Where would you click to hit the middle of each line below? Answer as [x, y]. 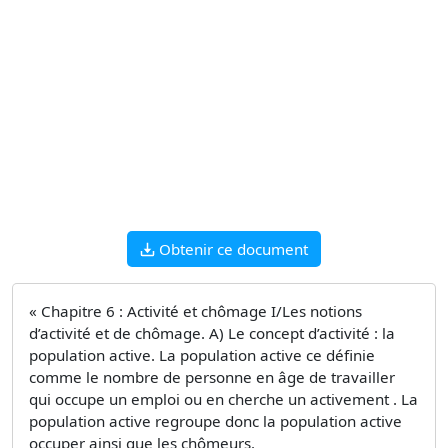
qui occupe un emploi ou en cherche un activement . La [223, 398]
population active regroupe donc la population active [215, 420]
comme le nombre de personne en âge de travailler [212, 376]
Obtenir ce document [233, 248]
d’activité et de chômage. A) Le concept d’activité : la [212, 332]
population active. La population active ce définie [202, 354]
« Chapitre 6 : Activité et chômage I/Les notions [195, 310]
